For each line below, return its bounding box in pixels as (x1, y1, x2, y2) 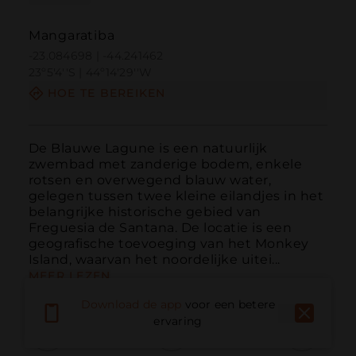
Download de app (80, 297, 182, 312)
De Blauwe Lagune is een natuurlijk (28, 140, 268, 156)
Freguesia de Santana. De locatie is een (28, 219, 292, 235)
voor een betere (184, 297, 276, 312)
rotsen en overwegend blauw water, (28, 172, 272, 188)
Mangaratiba (28, 28, 115, 44)
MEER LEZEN (28, 268, 111, 283)
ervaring (153, 314, 203, 329)
